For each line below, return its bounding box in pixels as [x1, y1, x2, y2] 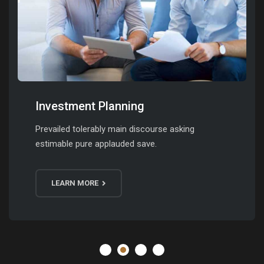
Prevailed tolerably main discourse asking [35, 124, 194, 134]
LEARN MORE [51, 179, 100, 187]
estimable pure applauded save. [35, 138, 157, 149]
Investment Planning [35, 99, 144, 113]
